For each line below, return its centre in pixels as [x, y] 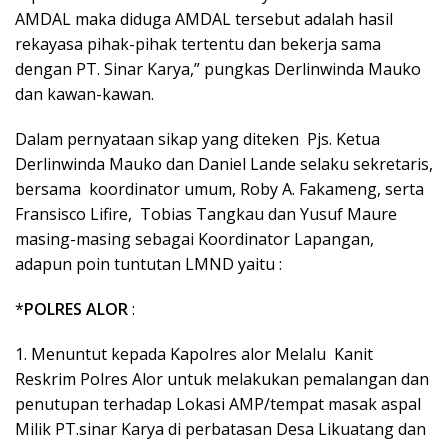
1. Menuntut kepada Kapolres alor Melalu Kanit [194, 353]
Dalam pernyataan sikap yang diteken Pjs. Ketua [199, 138]
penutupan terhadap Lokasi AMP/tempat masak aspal [218, 403]
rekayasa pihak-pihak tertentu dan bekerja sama [198, 43]
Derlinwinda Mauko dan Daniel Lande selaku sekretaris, [224, 163]
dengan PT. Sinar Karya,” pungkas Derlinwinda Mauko [218, 68]
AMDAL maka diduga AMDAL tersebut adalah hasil [204, 18]
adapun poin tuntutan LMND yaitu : [148, 263]
